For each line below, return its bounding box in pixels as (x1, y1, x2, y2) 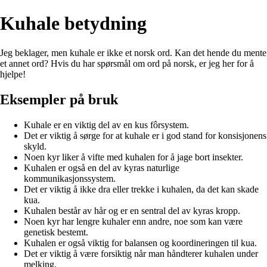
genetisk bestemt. (24, 226, 88, 237)
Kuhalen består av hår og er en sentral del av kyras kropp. (24, 205, 240, 216)
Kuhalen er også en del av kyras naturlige (24, 162, 179, 173)
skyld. (24, 141, 46, 151)
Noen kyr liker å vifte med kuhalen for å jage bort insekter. (24, 151, 243, 162)
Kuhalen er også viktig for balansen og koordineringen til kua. (24, 237, 257, 248)
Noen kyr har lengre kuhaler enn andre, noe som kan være (24, 216, 243, 226)
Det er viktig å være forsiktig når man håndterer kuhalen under (24, 248, 258, 259)
